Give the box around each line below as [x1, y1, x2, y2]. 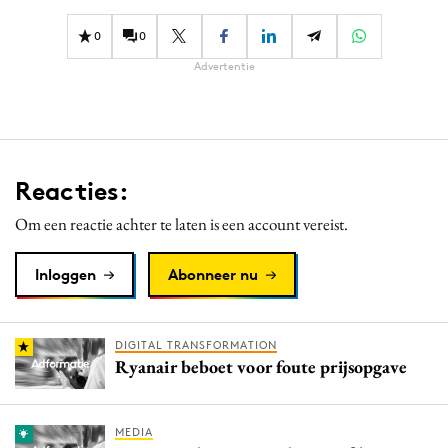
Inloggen [35, 264, 96, 284]
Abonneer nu [168, 264, 258, 284]
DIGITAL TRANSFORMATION [115, 337, 277, 352]
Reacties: [15, 174, 129, 207]
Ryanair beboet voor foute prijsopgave [115, 354, 408, 378]
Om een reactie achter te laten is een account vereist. [15, 212, 348, 235]
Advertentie [193, 58, 255, 73]
